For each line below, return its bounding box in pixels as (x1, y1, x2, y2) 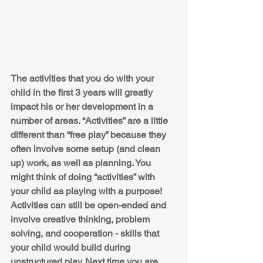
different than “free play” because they (11, 129, 168, 141)
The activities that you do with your (11, 73, 156, 85)
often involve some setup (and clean (11, 143, 163, 155)
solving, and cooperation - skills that (11, 228, 161, 240)
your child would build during (11, 242, 133, 254)
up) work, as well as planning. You (11, 157, 153, 169)
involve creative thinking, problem (11, 214, 152, 225)
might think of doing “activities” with (11, 171, 157, 183)
